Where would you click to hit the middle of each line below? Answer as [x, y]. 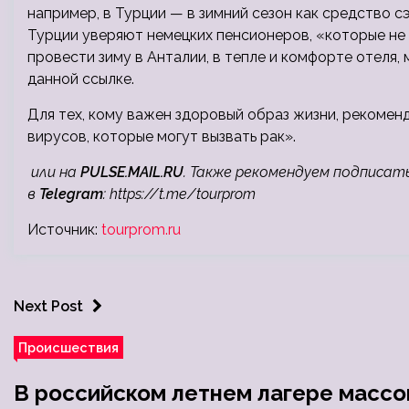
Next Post [48, 306]
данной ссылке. [81, 79]
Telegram [71, 194]
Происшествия [68, 347]
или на [54, 172]
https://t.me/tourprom [183, 194]
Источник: [64, 230]
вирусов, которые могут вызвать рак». [162, 136]
